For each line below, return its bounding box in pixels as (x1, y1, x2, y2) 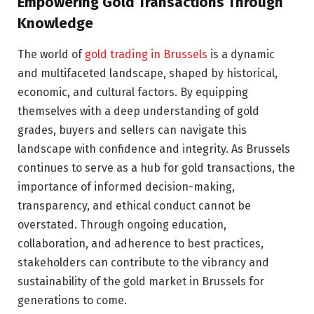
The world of (18, 47, 85, 61)
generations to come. (18, 293, 127, 307)
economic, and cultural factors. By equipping (18, 85, 248, 99)
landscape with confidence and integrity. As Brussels (18, 142, 290, 156)
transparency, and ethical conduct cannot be (18, 198, 251, 212)
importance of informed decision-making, (18, 179, 235, 193)
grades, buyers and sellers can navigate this (18, 123, 247, 137)
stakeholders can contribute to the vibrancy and (18, 255, 269, 269)
